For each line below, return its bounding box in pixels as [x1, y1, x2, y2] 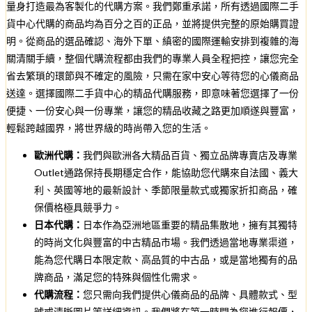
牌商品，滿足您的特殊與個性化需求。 [34, 270, 200, 283]
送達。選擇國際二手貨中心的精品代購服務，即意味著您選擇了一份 [6, 86, 299, 99]
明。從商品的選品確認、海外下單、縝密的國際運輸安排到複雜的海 [6, 34, 299, 47]
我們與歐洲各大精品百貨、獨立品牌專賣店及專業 [83, 148, 297, 161]
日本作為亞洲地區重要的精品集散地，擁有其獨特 [83, 218, 297, 231]
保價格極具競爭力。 [34, 201, 122, 213]
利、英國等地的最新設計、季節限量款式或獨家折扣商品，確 [34, 183, 297, 196]
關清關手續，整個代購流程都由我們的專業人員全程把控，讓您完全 [6, 52, 299, 64]
